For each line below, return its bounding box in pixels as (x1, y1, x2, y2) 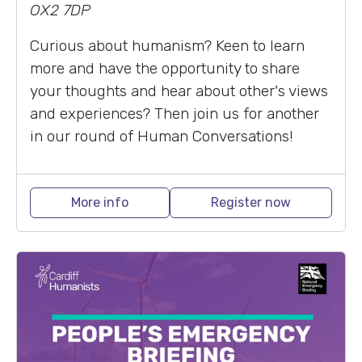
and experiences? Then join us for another (30, 103, 319, 123)
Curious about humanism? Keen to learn (30, 36, 305, 55)
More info (71, 194, 128, 210)
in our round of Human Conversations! (30, 126, 293, 145)
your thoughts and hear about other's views (30, 81, 328, 100)
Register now (211, 194, 291, 210)
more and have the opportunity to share (30, 58, 300, 78)
